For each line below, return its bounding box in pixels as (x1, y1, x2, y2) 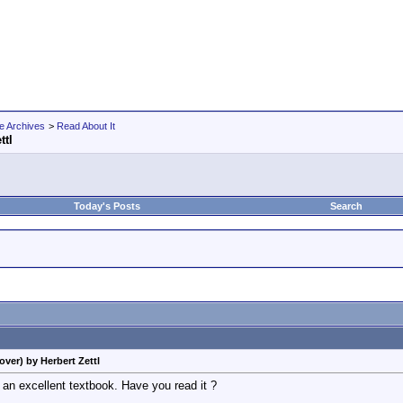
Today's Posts (74, 201, 140, 211)
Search (330, 201, 363, 211)
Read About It (57, 121, 115, 131)
